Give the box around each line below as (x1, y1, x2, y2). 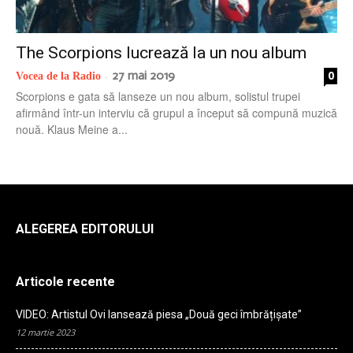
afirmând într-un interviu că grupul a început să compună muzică (16, 104, 337, 121)
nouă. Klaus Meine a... (16, 121, 128, 137)
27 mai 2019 (112, 67, 175, 83)
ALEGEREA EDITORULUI (16, 221, 154, 236)
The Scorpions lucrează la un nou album (16, 43, 307, 62)
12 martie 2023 (16, 325, 75, 338)
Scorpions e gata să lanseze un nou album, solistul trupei (16, 87, 300, 104)
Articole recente (16, 273, 115, 289)
